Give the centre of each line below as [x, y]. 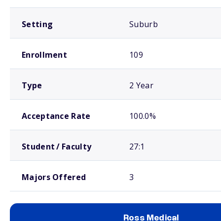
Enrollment [44, 55]
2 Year [141, 85]
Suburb [144, 24]
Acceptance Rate [56, 116]
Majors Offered [54, 177]
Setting [37, 24]
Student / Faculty [57, 147]
